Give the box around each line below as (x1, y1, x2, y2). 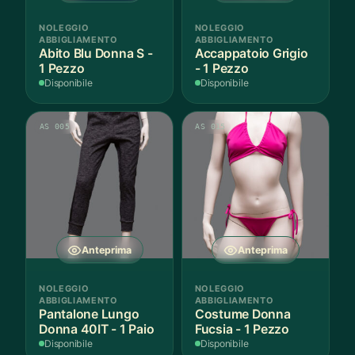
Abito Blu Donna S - (39, 45, 95, 61)
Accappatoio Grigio (194, 45, 308, 61)
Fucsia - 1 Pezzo (194, 321, 289, 337)
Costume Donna (194, 306, 291, 322)
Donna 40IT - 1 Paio (39, 321, 155, 337)
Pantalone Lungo (39, 306, 139, 322)
